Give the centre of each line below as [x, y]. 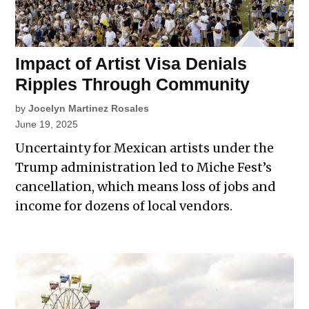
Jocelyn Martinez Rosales [89, 109]
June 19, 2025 [47, 124]
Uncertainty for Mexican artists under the [145, 148]
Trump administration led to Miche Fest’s [144, 168]
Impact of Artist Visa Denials [131, 64]
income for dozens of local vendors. [124, 206]
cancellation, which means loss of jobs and [146, 187]
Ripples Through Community [133, 84]
